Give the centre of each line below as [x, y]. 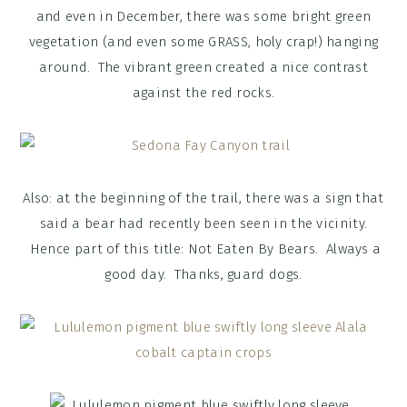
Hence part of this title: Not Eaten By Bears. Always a [203, 249]
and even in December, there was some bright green [203, 17]
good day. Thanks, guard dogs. [203, 275]
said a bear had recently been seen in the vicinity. [203, 224]
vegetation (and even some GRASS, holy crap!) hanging [203, 42]
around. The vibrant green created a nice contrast [203, 68]
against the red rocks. [203, 93]
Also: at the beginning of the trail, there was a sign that [203, 199]
